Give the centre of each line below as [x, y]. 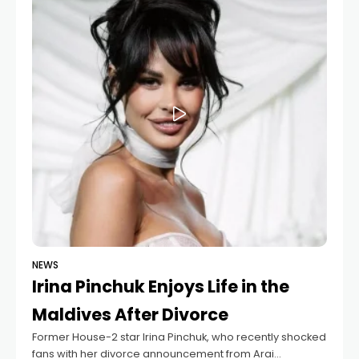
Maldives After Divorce [130, 314]
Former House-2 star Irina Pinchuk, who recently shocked [179, 337]
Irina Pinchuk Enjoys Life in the [161, 286]
